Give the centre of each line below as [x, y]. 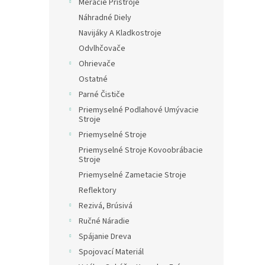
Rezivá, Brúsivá [106, 206]
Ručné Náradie [104, 221]
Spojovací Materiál [111, 252]
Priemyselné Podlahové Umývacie [139, 110]
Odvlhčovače [102, 49]
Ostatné [93, 79]
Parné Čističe [102, 95]
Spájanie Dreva [105, 237]
